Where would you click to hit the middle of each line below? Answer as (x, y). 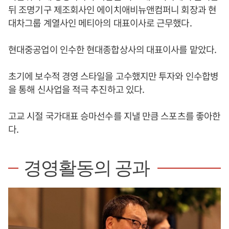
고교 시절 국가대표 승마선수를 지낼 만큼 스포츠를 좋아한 (114, 116)
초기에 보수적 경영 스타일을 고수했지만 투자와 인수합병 (113, 76)
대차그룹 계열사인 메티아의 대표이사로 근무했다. (100, 22)
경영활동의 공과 (87, 168)
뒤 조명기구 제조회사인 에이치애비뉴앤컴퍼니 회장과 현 (112, 9)
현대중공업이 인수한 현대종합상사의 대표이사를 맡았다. (112, 49)
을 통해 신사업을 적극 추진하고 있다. (76, 89)
